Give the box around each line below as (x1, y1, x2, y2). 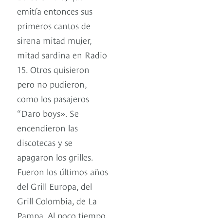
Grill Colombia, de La (17, 194, 97, 206)
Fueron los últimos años (17, 164, 108, 177)
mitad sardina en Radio (17, 48, 107, 60)
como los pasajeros (17, 91, 89, 104)
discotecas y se (17, 135, 73, 148)
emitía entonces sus (17, 4, 92, 17)
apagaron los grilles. (17, 150, 93, 163)
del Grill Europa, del (17, 179, 92, 192)
